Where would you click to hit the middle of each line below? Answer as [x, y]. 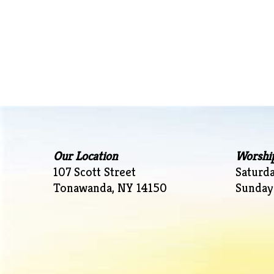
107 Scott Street [94, 172]
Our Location [86, 156]
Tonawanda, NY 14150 [110, 188]
